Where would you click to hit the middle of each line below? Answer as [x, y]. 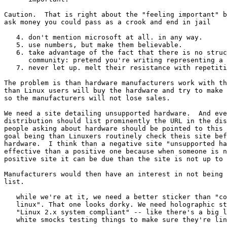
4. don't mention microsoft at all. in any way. [105, 37]
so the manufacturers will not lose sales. [87, 98]
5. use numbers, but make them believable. [93, 45]
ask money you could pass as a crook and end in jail [107, 22]
